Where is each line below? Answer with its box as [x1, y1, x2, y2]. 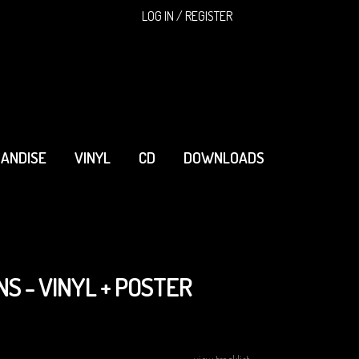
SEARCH [268, 7, 309, 23]
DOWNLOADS [184, 147, 264, 167]
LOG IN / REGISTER [139, 8, 232, 24]
